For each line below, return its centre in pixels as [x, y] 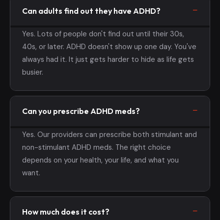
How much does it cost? [66, 212]
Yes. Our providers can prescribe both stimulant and [110, 135]
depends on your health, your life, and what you [100, 160]
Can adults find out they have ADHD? [91, 11]
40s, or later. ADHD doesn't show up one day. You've [109, 47]
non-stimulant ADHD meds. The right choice [96, 148]
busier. [33, 72]
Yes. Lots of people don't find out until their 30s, [103, 34]
